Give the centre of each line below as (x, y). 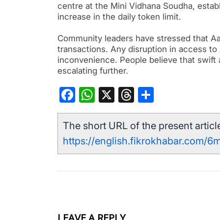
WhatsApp (131, 95)
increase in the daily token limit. (119, 17)
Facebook (109, 95)
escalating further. (93, 71)
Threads (162, 95)
